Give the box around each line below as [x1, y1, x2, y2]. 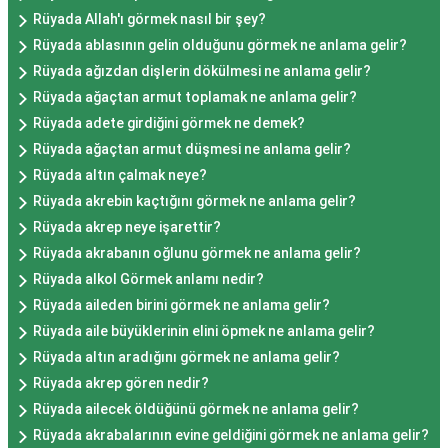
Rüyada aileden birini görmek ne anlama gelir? [33, 296, 330, 313]
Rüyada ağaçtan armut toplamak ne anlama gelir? [33, 88, 357, 105]
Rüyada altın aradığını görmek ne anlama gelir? [33, 348, 340, 365]
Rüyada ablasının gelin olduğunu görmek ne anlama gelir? [33, 36, 407, 53]
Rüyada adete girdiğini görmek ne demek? [33, 114, 305, 131]
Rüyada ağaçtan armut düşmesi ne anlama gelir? [33, 140, 351, 157]
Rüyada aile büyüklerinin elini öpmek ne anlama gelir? [33, 322, 375, 339]
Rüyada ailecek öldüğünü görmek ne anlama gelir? [33, 400, 359, 417]
